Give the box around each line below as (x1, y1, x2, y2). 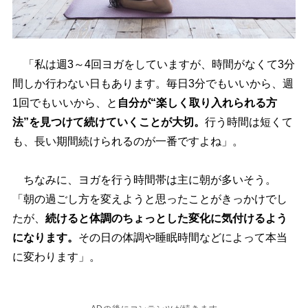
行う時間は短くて (204, 116, 293, 129)
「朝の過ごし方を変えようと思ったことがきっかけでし (12, 193, 287, 206)
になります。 (12, 232, 78, 244)
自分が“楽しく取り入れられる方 (117, 97, 277, 109)
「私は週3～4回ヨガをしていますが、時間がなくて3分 (12, 58, 295, 71)
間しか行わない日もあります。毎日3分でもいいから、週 (12, 78, 294, 90)
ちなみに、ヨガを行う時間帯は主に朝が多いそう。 (12, 174, 276, 186)
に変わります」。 (12, 251, 100, 263)
